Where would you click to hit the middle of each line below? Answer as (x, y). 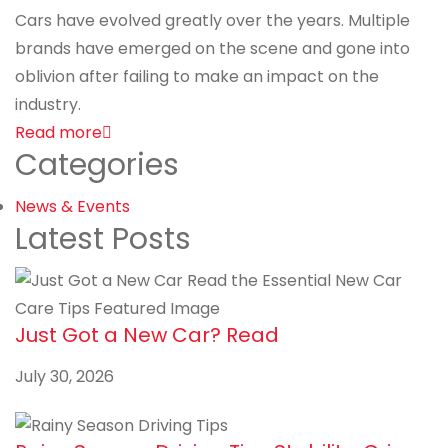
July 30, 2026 (64, 376)
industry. (48, 104)
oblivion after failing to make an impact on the (197, 76)
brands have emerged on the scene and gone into (212, 48)
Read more (58, 132)
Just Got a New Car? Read (147, 335)
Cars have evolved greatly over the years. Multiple (212, 20)
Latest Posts (103, 239)
